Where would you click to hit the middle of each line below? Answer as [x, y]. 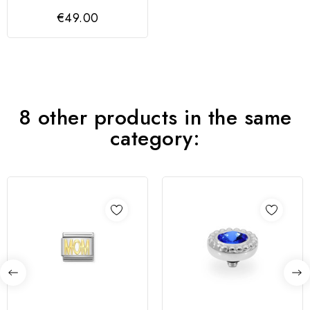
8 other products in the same [155, 118]
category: [155, 138]
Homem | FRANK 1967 [77, 10]
